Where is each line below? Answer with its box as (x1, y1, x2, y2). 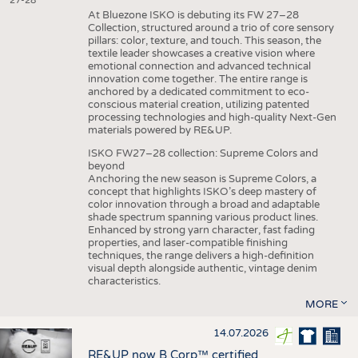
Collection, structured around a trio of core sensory (87, 22, 334, 35)
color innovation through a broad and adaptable (87, 198, 320, 212)
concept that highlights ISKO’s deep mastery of (87, 185, 316, 199)
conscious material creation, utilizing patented (87, 98, 309, 112)
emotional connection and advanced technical (87, 60, 311, 74)
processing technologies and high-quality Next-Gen (87, 111, 336, 125)
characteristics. (87, 275, 163, 288)
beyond (87, 160, 127, 173)
